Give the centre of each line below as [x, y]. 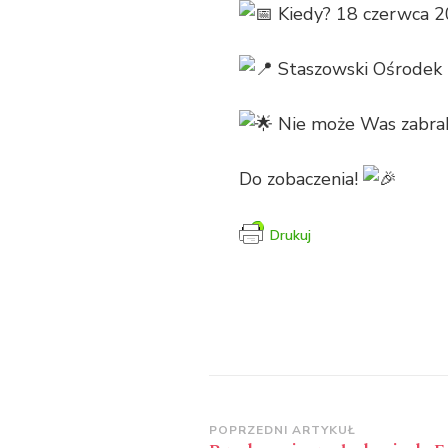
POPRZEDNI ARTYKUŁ [282, 430]
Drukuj [290, 236]
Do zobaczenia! [301, 179]
